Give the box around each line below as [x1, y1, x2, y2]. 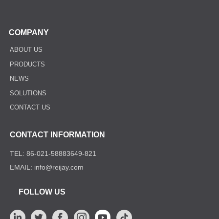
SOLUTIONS [10, 89, 46, 97]
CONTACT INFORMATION [10, 131, 105, 139]
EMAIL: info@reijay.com [10, 163, 86, 171]
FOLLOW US [19, 188, 66, 196]
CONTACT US [10, 104, 50, 111]
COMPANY [5, 28, 49, 37]
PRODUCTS [10, 60, 45, 68]
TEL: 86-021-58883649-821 [10, 150, 96, 157]
